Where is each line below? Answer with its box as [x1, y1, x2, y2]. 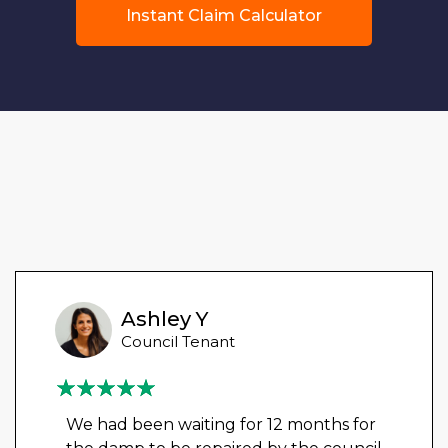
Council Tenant [121, 331, 235, 351]
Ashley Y [121, 306, 208, 331]
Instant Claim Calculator [126, 5, 322, 25]
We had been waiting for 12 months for [65, 414, 376, 434]
